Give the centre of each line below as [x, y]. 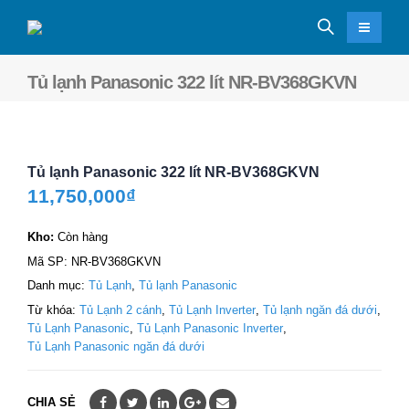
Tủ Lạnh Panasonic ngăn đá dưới [116, 346]
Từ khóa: [53, 309]
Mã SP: [49, 261]
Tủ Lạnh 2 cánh [121, 309]
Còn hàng [83, 237]
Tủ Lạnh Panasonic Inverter [210, 328]
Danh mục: [58, 286]
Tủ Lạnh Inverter [212, 309]
